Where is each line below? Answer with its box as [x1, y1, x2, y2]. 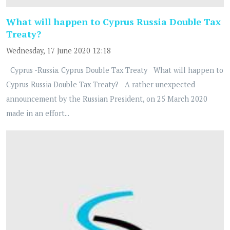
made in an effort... [6, 108, 69, 118]
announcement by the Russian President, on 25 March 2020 [6, 93, 207, 104]
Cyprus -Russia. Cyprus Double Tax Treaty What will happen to [6, 65, 223, 75]
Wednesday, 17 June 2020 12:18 [6, 45, 111, 55]
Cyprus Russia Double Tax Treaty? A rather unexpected [6, 79, 195, 89]
